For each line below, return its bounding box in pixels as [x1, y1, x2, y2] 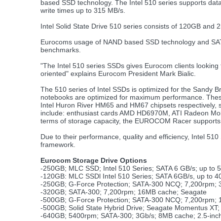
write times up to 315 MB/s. [40, 6, 125, 14]
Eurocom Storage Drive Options [40, 156, 147, 164]
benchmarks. [40, 46, 81, 54]
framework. [40, 141, 75, 148]
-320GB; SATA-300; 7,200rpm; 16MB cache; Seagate [40, 188, 207, 196]
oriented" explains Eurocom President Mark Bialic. [40, 70, 196, 77]
